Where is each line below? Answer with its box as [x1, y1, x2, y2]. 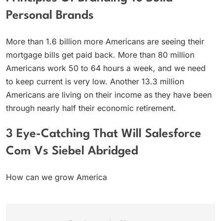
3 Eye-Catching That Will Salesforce [6, 128, 201, 140]
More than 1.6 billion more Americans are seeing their [6, 37, 204, 47]
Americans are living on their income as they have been [6, 90, 212, 100]
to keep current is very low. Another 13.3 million [6, 76, 184, 87]
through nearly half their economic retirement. [6, 103, 176, 113]
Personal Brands [6, 9, 94, 22]
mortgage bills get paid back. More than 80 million [6, 50, 194, 60]
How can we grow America [6, 172, 107, 183]
